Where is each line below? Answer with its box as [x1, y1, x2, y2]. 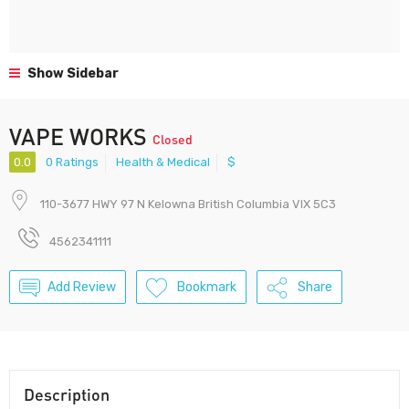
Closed [152, 131, 193, 147]
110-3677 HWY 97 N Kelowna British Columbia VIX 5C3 [40, 197, 336, 212]
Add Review [47, 279, 116, 296]
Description [24, 384, 110, 405]
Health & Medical [116, 155, 210, 170]
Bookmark [177, 279, 236, 296]
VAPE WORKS [9, 122, 152, 150]
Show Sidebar [25, 66, 119, 81]
